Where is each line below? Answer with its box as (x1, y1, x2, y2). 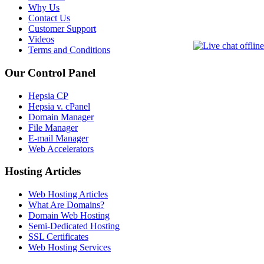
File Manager (28, 122, 78, 133)
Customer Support (28, 24, 96, 34)
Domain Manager (28, 111, 94, 122)
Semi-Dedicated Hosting (28, 221, 120, 232)
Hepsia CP (28, 90, 68, 101)
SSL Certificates (28, 232, 88, 242)
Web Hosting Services (28, 242, 111, 253)
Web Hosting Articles (28, 189, 108, 200)
